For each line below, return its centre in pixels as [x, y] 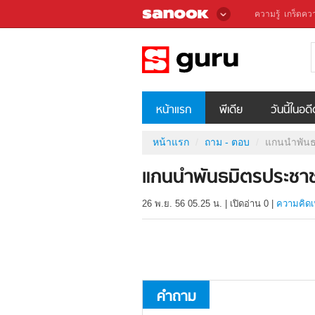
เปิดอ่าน [247, 204]
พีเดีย [231, 110]
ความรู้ [267, 14]
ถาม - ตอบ [227, 142]
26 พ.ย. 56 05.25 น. [182, 204]
